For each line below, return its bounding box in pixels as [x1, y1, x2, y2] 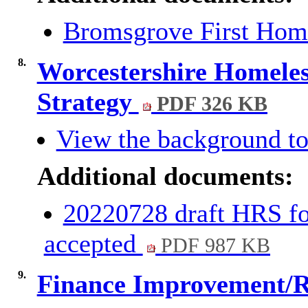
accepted [43, 229, 143, 258]
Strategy [36, 87, 139, 117]
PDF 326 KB [151, 92, 268, 116]
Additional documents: [36, 162, 294, 191]
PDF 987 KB [155, 234, 271, 258]
